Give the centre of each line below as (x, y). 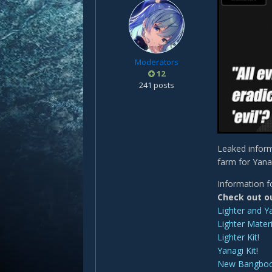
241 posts (157, 85)
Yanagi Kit (237, 250)
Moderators (157, 62)
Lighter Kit (237, 237)
